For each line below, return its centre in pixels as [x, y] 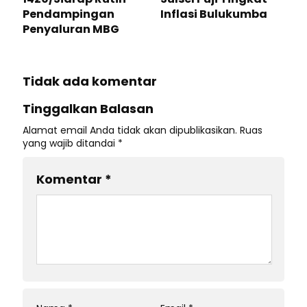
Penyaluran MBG [71, 29]
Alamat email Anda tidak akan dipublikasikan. [130, 130]
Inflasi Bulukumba [214, 14]
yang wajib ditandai [70, 143]
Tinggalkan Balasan [88, 109]
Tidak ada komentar [90, 81]
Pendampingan [69, 14]
